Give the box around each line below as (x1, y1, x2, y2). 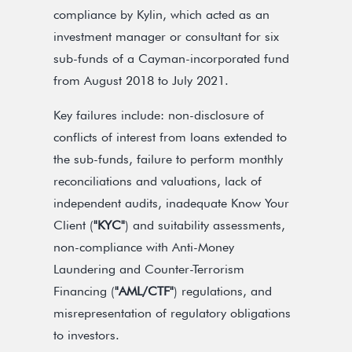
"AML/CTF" (115, 284, 174, 299)
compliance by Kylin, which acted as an (53, 7, 269, 22)
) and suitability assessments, (125, 218, 285, 233)
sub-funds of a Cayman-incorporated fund (53, 51, 289, 66)
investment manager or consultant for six (53, 29, 279, 44)
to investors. (53, 328, 119, 343)
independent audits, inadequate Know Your (53, 196, 289, 211)
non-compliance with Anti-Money (53, 240, 234, 255)
